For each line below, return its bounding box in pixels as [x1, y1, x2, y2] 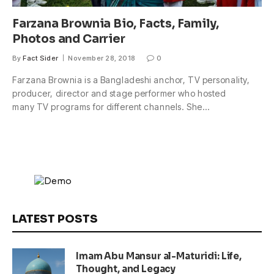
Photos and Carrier [12, 32, 125, 47]
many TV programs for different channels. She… [12, 102, 210, 113]
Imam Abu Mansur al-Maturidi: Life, [76, 250, 242, 262]
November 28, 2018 [68, 54, 136, 63]
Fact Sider [23, 54, 59, 63]
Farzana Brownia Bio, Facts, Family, [12, 17, 219, 32]
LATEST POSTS [12, 212, 98, 226]
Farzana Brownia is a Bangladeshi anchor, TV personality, [12, 75, 250, 86]
